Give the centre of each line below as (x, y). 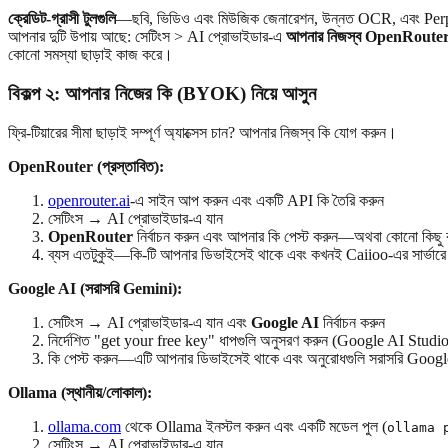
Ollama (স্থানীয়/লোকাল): (80, 392)
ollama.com (84, 426)
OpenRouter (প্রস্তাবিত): (86, 166)
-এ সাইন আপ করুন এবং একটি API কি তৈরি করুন (257, 200)
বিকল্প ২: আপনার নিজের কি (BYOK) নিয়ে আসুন (162, 93)
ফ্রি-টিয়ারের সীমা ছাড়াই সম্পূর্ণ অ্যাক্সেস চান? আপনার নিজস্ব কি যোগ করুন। (202, 132)
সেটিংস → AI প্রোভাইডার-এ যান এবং (149, 322)
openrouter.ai (89, 200)
